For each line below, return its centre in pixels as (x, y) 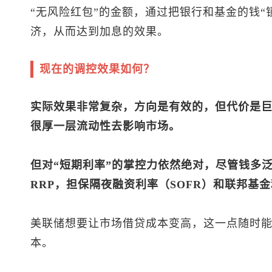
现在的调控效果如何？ (97, 69)
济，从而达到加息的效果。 (100, 31)
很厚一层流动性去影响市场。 (105, 126)
